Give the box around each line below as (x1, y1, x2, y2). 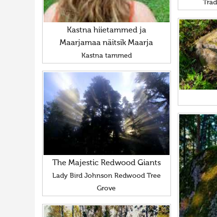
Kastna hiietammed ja (66, 26, 146, 34)
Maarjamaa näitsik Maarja (60, 39, 154, 47)
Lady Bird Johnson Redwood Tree (52, 172, 161, 180)
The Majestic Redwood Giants (52, 159, 161, 168)
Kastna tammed (81, 52, 132, 59)
